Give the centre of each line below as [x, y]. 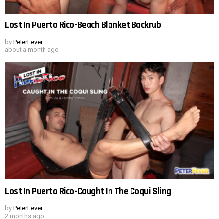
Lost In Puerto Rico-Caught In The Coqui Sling [88, 191]
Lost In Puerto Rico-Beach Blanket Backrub [83, 25]
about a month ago [32, 50]
